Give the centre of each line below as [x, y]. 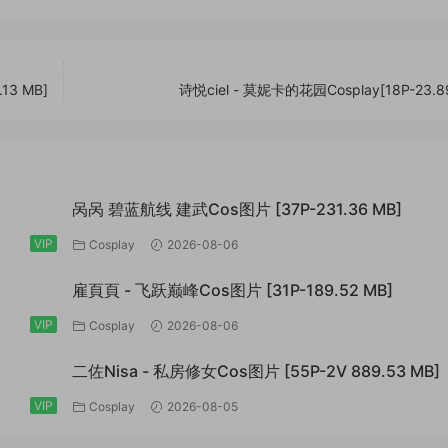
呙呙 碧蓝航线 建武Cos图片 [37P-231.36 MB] [236, 209]
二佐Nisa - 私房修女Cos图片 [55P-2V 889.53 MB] [255, 371]
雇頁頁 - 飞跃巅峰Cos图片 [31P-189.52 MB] [232, 290]
